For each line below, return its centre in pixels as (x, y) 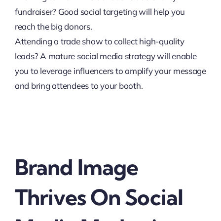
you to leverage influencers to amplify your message (110, 71)
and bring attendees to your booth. (79, 86)
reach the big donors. (53, 26)
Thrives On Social (99, 197)
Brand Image (76, 167)
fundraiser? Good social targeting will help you (100, 12)
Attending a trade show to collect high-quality (99, 41)
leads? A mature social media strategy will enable (106, 56)
